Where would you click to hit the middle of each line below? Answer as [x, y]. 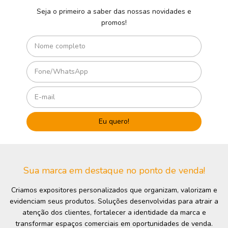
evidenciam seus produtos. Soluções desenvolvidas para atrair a [114, 202]
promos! [114, 23]
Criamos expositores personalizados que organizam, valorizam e [114, 190]
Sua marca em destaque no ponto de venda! [114, 171]
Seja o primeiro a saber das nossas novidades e [114, 12]
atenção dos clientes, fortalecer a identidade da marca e [114, 213]
